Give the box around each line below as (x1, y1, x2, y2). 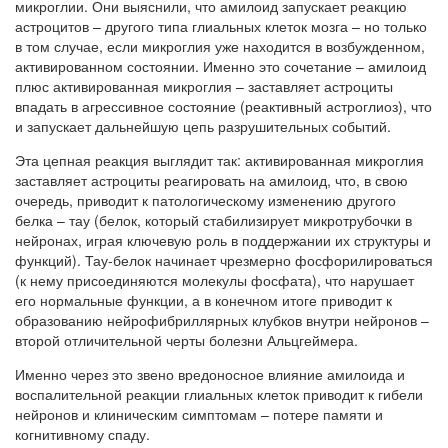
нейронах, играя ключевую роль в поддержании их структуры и (15, 229, 431, 250)
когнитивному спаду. (15, 423, 150, 444)
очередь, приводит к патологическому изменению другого (15, 189, 396, 210)
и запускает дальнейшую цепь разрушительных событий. (15, 115, 391, 136)
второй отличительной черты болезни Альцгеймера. (15, 329, 358, 350)
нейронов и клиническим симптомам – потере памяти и (15, 403, 383, 424)
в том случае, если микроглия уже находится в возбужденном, (15, 35, 425, 56)
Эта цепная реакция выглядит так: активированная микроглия (15, 149, 424, 170)
